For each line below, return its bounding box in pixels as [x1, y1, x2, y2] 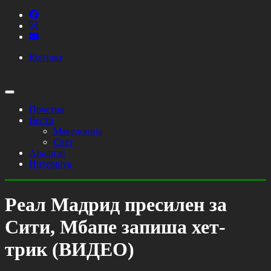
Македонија [53, 126, 102, 136]
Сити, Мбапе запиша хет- [5, 216, 226, 238]
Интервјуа [29, 158, 71, 169]
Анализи [29, 148, 65, 158]
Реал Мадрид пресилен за [5, 194, 227, 216]
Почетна [29, 104, 64, 114]
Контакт [29, 52, 63, 62]
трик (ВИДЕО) [5, 238, 134, 261]
